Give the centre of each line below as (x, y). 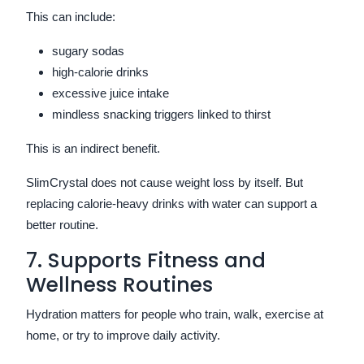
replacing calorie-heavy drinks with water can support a (171, 203)
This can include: (71, 16)
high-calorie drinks (100, 71)
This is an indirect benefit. (93, 148)
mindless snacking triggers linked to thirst (161, 114)
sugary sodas (88, 50)
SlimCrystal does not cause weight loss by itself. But (165, 182)
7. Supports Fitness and (146, 260)
